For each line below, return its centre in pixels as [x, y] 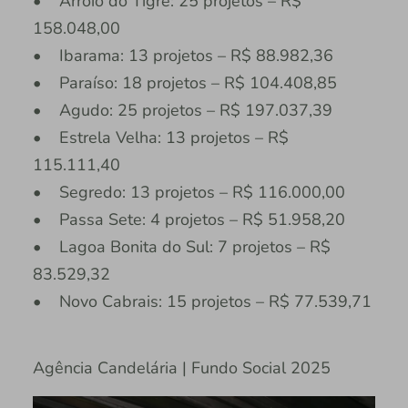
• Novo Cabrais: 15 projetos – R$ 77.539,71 [202, 301]
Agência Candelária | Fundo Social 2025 [181, 367]
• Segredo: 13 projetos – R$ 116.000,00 [189, 192]
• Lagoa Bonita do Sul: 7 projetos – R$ [181, 246]
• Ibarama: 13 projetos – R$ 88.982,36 [183, 55]
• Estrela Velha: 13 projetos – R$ [160, 137]
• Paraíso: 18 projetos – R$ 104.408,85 [184, 82]
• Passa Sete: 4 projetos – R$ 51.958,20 [189, 219]
